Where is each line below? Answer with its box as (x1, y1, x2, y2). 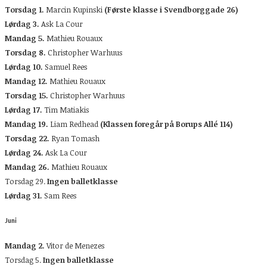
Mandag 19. (5, 118, 50, 129)
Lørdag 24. (5, 147, 45, 158)
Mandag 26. (5, 161, 51, 172)
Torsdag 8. (5, 46, 48, 58)
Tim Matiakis (44, 104, 89, 115)
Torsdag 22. (5, 132, 49, 144)
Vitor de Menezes (46, 240, 104, 251)
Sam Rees (42, 190, 76, 201)
